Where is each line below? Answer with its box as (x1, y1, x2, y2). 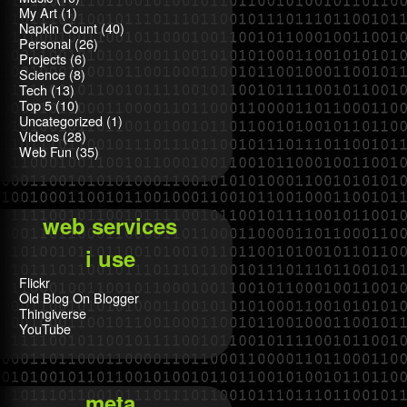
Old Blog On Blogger (19, 288, 139, 307)
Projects (19, 49, 66, 68)
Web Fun (19, 142, 72, 161)
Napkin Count (19, 18, 97, 37)
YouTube (19, 319, 71, 338)
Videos (19, 126, 59, 145)
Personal (19, 34, 71, 53)
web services (43, 210, 177, 241)
